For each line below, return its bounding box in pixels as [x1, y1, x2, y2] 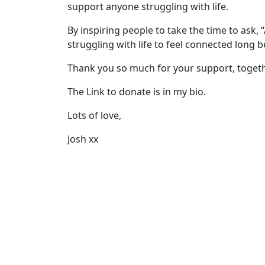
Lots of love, [67, 109, 124, 122]
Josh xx [67, 132, 98, 146]
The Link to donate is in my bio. [67, 85, 208, 99]
